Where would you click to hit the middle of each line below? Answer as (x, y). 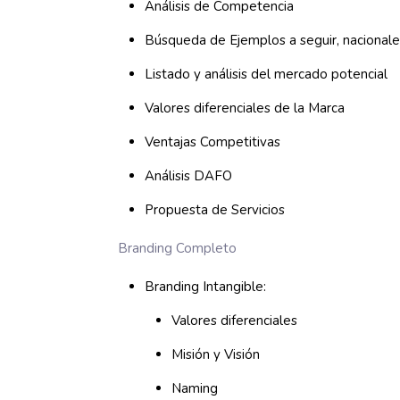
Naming (195, 388)
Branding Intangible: (206, 287)
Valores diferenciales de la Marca (245, 108)
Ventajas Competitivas (213, 142)
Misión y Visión (216, 354)
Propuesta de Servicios (215, 210)
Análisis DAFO (189, 176)
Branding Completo (178, 248)
